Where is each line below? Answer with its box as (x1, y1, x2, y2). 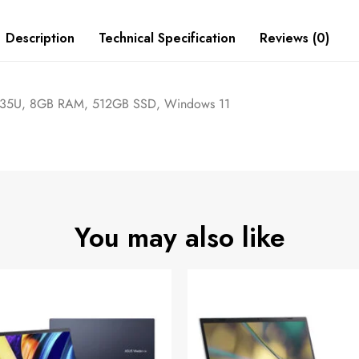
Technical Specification (99, 28, 236, 47)
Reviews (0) (260, 28, 329, 47)
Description (6, 28, 75, 47)
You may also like (74, 217, 285, 257)
